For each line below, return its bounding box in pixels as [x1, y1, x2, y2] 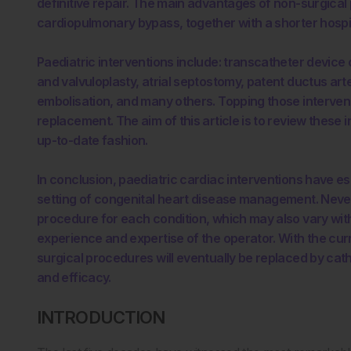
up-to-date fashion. [37, 132, 148, 148]
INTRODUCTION [37, 306, 165, 327]
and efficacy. [37, 269, 111, 285]
